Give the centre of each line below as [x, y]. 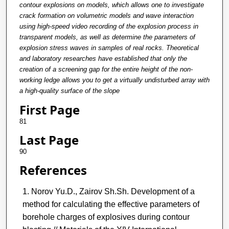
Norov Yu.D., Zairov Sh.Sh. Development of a [113, 191]
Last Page [49, 140]
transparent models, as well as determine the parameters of [107, 37]
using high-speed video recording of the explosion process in [109, 26]
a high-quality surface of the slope [69, 90]
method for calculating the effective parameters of [111, 204]
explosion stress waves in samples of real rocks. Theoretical [109, 48]
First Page [49, 109]
